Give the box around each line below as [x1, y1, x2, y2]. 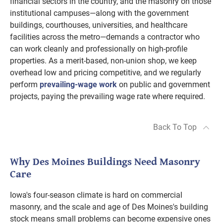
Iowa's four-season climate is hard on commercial [10, 190, 182, 200]
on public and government [117, 80, 210, 89]
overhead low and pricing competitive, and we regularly [10, 68, 201, 77]
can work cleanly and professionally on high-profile [10, 44, 187, 54]
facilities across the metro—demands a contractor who [10, 32, 200, 42]
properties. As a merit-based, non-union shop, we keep [10, 56, 197, 65]
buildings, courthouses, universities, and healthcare [10, 20, 187, 30]
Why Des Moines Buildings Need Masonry [10, 154, 200, 169]
